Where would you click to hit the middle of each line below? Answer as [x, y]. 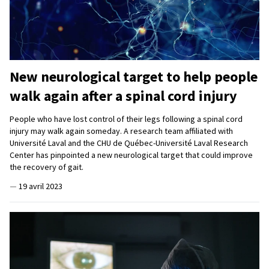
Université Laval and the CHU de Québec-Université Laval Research [129, 143]
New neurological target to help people [134, 77]
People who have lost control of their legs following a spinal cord [126, 119]
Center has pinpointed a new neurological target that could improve [131, 155]
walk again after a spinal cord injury [125, 96]
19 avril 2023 [41, 186]
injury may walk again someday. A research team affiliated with [121, 131]
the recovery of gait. [48, 167]
